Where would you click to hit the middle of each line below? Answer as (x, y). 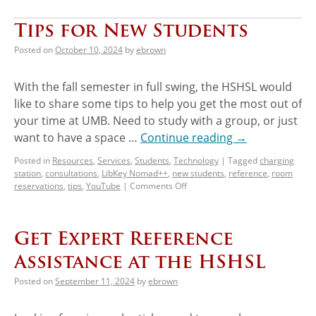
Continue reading (188, 137)
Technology (196, 160)
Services (114, 160)
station (28, 173)
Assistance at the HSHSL (140, 261)
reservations (39, 186)
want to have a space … (77, 137)
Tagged (243, 160)
